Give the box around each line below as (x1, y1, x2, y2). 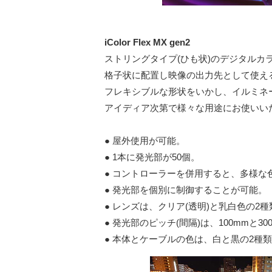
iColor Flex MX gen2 (104, 37, 190, 47)
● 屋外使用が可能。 (104, 135, 185, 146)
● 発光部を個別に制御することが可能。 (104, 185, 267, 195)
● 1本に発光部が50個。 (104, 152, 200, 162)
